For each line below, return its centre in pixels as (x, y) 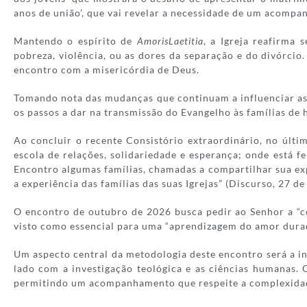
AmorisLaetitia (170, 41)
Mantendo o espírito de (75, 41)
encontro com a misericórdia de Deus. (107, 70)
